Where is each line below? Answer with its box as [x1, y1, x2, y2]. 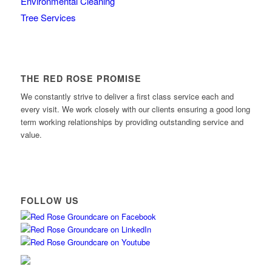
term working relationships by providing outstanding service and [20, 115, 243, 127]
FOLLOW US [20, 194, 79, 206]
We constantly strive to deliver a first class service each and [20, 90, 234, 102]
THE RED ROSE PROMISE [20, 72, 141, 84]
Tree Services [20, 10, 76, 24]
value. [20, 128, 42, 140]
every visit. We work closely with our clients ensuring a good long [20, 103, 250, 115]
